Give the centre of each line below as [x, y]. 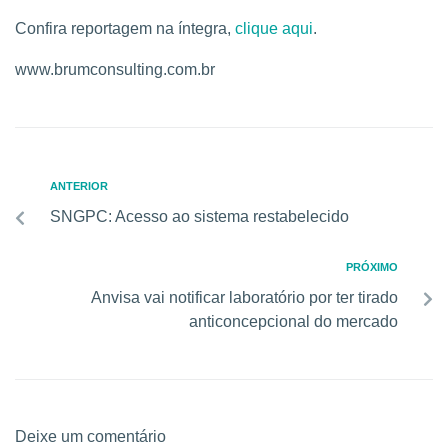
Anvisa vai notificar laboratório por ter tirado [244, 297]
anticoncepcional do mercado [293, 321]
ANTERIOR [79, 186]
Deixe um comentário [90, 436]
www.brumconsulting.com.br [115, 69]
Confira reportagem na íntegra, [125, 28]
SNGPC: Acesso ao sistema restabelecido [199, 216]
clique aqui [274, 28]
